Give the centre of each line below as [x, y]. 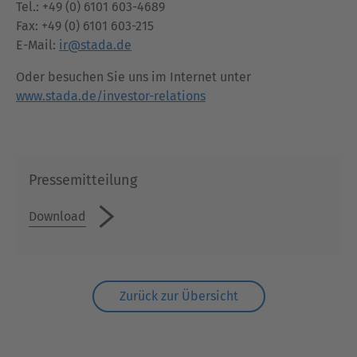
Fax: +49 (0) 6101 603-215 [86, 26]
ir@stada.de [95, 45]
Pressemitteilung [83, 180]
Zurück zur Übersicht [178, 296]
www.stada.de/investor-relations [111, 96]
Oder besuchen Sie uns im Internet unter [133, 77]
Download [57, 216]
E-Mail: [37, 45]
